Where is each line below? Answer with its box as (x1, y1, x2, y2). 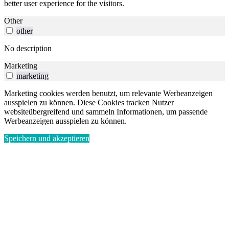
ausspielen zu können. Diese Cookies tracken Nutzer (4, 98, 174, 107)
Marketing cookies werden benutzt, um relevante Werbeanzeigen (4, 89, 213, 98)
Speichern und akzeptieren (4, 134, 89, 143)
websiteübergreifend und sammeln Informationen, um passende (4, 107, 208, 117)
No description (4, 44, 52, 53)
